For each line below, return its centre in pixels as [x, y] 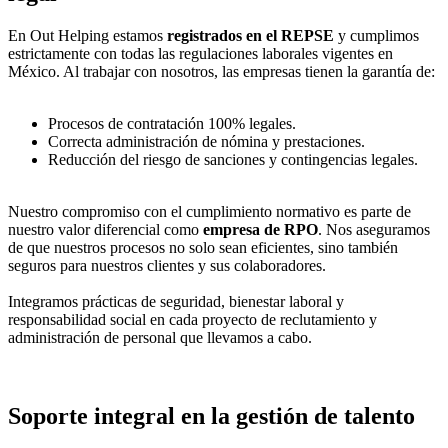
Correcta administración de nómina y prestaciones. [206, 141]
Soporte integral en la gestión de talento [211, 415]
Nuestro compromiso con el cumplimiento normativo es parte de [209, 211]
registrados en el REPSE [250, 35]
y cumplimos [376, 35]
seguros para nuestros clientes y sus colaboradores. [167, 265]
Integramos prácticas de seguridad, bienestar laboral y [176, 301]
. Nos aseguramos [374, 229]
